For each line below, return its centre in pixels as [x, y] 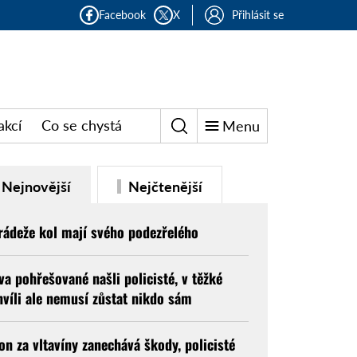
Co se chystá [82, 126]
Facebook [122, 15]
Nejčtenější [163, 186]
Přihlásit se [258, 15]
